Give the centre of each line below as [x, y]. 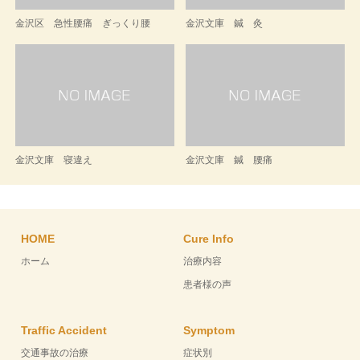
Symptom [209, 331]
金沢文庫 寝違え [53, 160]
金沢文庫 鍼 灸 [225, 23]
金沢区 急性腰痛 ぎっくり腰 [82, 23]
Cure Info [209, 239]
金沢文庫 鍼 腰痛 [229, 160]
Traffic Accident [64, 331]
